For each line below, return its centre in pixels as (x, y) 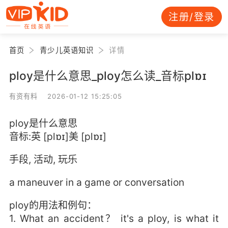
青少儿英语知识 (67, 50)
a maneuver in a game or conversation (96, 182)
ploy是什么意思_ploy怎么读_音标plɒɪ (108, 75)
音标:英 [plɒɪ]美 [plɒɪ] (58, 136)
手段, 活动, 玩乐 (43, 160)
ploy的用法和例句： (53, 205)
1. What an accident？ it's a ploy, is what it (114, 219)
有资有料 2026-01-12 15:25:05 (66, 96)
